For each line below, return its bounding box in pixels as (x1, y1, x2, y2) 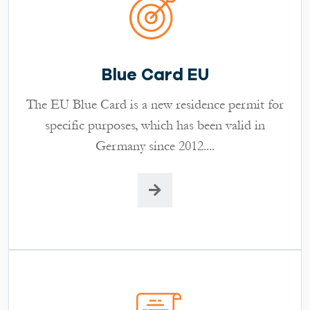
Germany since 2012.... (95, 136, 215, 155)
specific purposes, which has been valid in (45, 116, 265, 134)
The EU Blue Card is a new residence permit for (26, 95, 284, 113)
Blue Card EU (101, 64, 209, 84)
